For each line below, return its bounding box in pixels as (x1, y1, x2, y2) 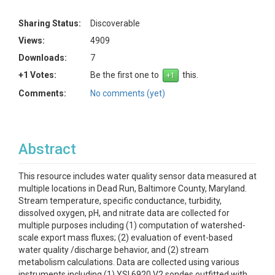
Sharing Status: (18, 18, 81, 28)
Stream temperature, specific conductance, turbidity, (18, 196, 222, 206)
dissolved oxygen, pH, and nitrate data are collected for (18, 208, 230, 218)
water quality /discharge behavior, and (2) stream (18, 245, 209, 255)
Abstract (18, 141, 76, 158)
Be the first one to (90, 70, 163, 80)
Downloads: (18, 53, 67, 63)
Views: (18, 36, 45, 45)
